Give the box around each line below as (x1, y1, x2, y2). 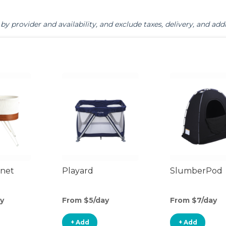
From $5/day (62, 196, 109, 205)
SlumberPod (170, 166, 222, 176)
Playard (62, 166, 93, 176)
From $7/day (170, 196, 217, 205)
